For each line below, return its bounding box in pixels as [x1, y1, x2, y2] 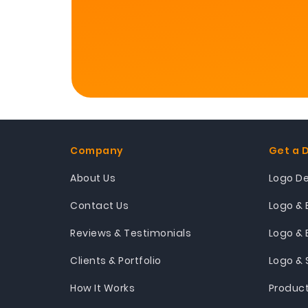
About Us [70, 171, 115, 185]
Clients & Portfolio [70, 254, 162, 267]
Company [70, 144, 124, 157]
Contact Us [70, 199, 129, 212]
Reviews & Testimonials [70, 226, 191, 240]
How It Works [70, 281, 135, 295]
